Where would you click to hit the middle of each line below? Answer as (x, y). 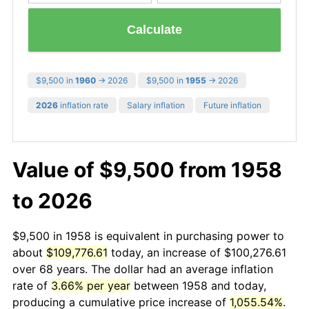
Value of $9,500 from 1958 (147, 169)
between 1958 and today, (198, 285)
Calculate (154, 30)
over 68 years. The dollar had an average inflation (143, 269)
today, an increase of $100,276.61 (197, 252)
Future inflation (232, 105)
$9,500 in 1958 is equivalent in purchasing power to (148, 236)
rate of (32, 285)
